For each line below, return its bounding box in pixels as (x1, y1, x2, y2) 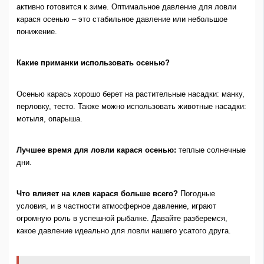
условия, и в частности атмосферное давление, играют (16, 201, 216, 210)
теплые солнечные (176, 146, 246, 154)
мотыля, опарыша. (16, 114, 82, 124)
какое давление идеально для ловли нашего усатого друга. (16, 226, 231, 235)
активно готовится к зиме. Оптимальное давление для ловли (16, 2, 236, 12)
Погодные (177, 189, 215, 198)
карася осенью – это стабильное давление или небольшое (16, 15, 227, 24)
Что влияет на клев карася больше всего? (16, 189, 178, 198)
